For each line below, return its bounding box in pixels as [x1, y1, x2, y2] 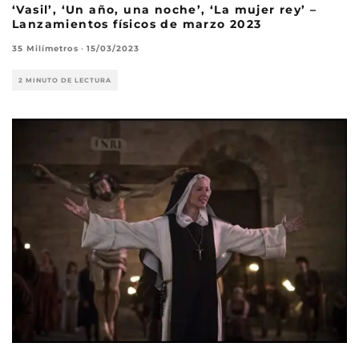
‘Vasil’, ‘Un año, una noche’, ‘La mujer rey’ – [12, 2, 317, 17]
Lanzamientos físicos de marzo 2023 [12, 16, 262, 31]
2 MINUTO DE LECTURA [18, 75, 111, 84]
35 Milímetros [12, 42, 79, 54]
